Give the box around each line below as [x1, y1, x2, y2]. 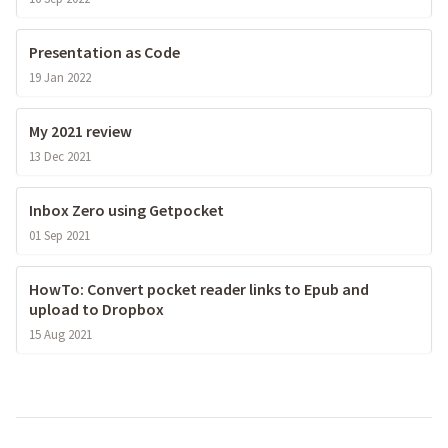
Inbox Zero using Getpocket [29, 200, 224, 221]
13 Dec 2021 [29, 148, 91, 165]
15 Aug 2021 [29, 326, 92, 343]
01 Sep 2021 [29, 227, 90, 244]
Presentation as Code [29, 42, 180, 63]
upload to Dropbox [29, 299, 164, 320]
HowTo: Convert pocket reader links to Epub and [29, 279, 369, 300]
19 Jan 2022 [29, 69, 91, 86]
